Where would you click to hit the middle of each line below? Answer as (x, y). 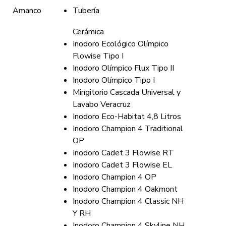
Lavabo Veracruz (102, 104)
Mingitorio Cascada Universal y (127, 92)
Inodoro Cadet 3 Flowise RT (123, 153)
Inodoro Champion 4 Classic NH (128, 201)
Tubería (86, 11)
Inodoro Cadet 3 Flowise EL (122, 165)
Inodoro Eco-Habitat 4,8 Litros (127, 117)
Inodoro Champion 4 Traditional (128, 129)
